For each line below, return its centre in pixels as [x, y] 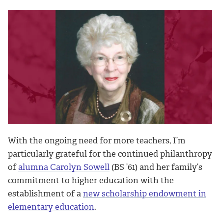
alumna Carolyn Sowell [64, 167]
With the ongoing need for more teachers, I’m [97, 141]
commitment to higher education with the [91, 180]
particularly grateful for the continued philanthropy [110, 154]
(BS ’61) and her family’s [156, 167]
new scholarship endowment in [145, 194]
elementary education [51, 207]
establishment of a [45, 194]
